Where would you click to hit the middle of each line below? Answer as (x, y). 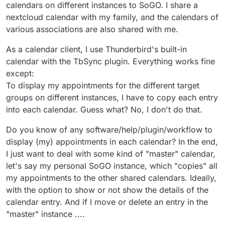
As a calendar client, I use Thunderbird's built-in (96, 49)
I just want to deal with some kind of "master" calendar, (111, 153)
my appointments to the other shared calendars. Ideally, (111, 178)
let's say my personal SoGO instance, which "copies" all (112, 165)
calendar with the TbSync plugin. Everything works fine (110, 61)
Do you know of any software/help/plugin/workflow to (109, 129)
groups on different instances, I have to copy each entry (112, 97)
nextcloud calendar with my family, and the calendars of (112, 17)
